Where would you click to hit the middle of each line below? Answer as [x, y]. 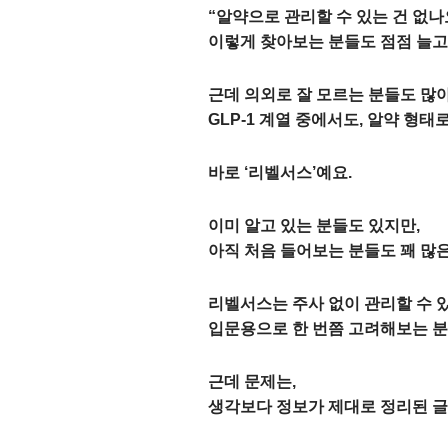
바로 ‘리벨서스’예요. [280, 172]
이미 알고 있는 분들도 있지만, [314, 225]
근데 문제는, [252, 381]
